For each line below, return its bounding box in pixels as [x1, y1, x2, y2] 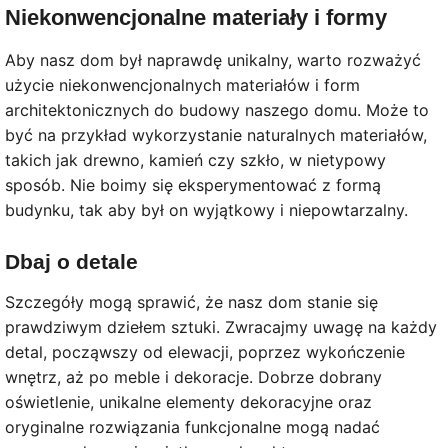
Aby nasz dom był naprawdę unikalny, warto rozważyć [5, 49, 421, 70]
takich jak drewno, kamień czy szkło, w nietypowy [5, 149, 386, 170]
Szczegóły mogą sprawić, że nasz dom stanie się [5, 291, 378, 312]
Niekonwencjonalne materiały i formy [5, 4, 387, 30]
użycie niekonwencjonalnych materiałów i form [5, 74, 360, 95]
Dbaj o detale [5, 250, 138, 274]
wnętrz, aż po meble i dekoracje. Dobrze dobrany [5, 366, 382, 387]
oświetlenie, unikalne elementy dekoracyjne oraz [5, 391, 372, 412]
